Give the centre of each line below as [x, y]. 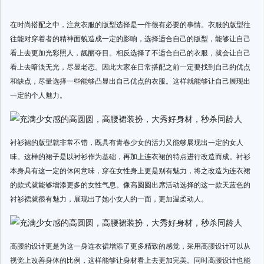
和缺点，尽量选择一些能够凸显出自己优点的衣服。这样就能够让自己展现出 [130, 80]
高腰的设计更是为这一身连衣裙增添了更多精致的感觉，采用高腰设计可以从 [130, 245]
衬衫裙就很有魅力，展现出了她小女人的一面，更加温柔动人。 [109, 198]
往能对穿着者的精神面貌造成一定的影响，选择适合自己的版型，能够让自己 [130, 38]
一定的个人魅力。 [38, 95]
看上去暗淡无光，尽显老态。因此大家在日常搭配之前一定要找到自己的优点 [130, 66]
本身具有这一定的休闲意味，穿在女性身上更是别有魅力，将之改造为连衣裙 [130, 170]
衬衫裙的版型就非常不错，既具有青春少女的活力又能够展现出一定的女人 [127, 142]
